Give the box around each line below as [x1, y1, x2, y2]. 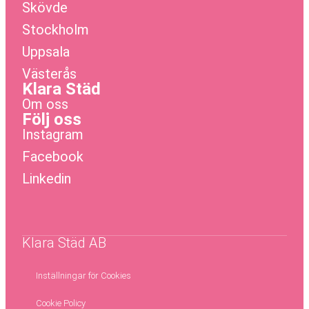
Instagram [22, 126, 83, 143]
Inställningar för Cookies [36, 270, 131, 281]
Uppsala [22, 43, 70, 61]
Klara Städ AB [22, 235, 106, 252]
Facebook [22, 148, 83, 166]
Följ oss [22, 110, 81, 130]
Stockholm [22, 21, 89, 39]
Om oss [22, 96, 68, 113]
